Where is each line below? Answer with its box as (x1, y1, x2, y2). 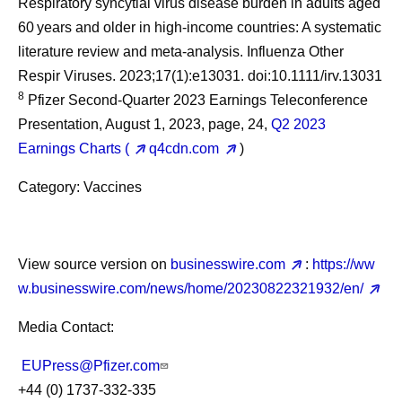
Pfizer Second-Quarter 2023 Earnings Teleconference (24, 92, 368, 108)
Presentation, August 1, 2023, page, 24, (18, 117, 271, 132)
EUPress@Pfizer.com (22, 358, 160, 373)
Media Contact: (18, 319, 114, 335)
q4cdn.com (149, 141, 220, 156)
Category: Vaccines (18, 179, 142, 195)
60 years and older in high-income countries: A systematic (18, 20, 381, 35)
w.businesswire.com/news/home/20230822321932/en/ (18, 281, 363, 296)
